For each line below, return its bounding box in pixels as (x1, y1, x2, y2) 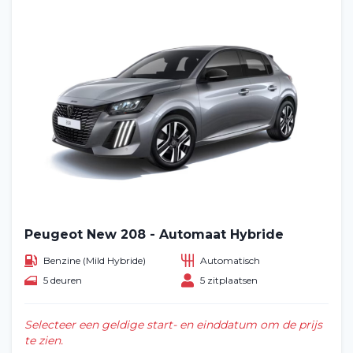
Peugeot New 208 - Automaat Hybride (24, 227, 284, 243)
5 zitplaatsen (200, 274, 258, 287)
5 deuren (43, 274, 82, 287)
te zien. (24, 333, 63, 348)
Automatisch (200, 254, 260, 266)
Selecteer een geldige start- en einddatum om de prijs (24, 318, 322, 333)
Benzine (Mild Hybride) (43, 254, 146, 266)
